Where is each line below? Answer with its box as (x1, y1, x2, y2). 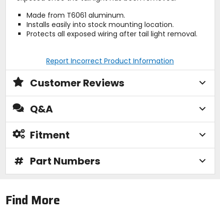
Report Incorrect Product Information (46, 55, 174, 66)
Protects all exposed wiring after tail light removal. (26, 28, 197, 39)
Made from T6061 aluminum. (26, 10, 125, 20)
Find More (5, 191, 60, 210)
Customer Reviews (29, 76, 124, 90)
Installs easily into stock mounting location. (26, 19, 174, 29)
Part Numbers (29, 154, 100, 168)
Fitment (29, 128, 70, 142)
